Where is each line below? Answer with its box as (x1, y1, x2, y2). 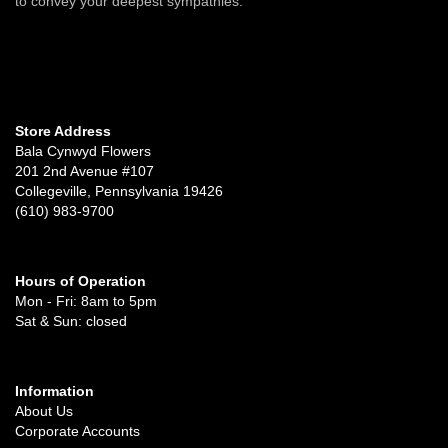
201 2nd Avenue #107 (15, 162, 154, 179)
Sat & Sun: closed (15, 312, 127, 329)
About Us (15, 402, 73, 419)
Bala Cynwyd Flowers (15, 142, 151, 159)
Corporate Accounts (15, 422, 140, 439)
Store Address (15, 122, 111, 139)
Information (15, 382, 94, 399)
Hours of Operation (15, 272, 146, 289)
